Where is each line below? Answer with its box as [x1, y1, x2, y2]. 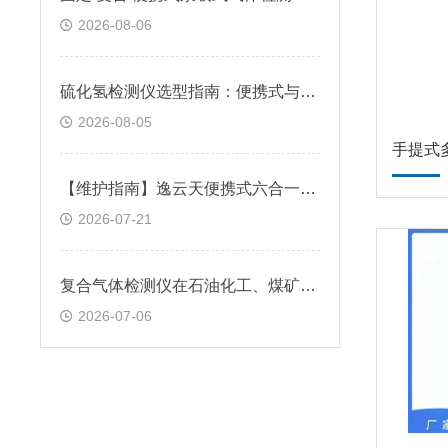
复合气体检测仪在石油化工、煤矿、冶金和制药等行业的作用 [300, 277, 316, 294]
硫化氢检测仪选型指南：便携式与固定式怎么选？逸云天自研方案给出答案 [300, 83, 316, 100]
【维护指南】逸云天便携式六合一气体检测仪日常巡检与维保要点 [300, 180, 316, 197]
